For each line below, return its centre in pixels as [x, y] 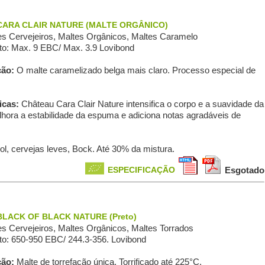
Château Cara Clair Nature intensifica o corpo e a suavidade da [142, 104]
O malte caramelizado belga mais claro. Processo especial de [136, 70]
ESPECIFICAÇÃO [141, 170]
